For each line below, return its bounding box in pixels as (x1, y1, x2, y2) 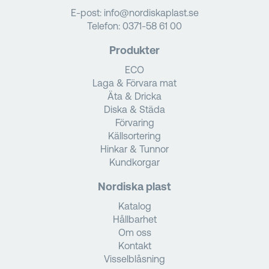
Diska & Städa (104, 103, 165, 115)
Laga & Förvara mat (92, 77, 177, 88)
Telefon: (87, 20, 122, 31)
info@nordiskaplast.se (103, 7, 199, 18)
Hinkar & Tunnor (100, 143, 169, 154)
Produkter (109, 43, 160, 56)
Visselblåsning (104, 253, 165, 264)
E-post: (70, 7, 104, 18)
